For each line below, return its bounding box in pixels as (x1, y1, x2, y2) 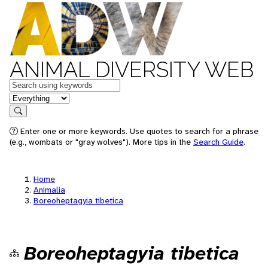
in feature (9, 91, 48, 103)
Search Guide (193, 136, 243, 147)
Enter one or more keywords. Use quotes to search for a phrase (18, 126, 258, 136)
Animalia (33, 184, 65, 195)
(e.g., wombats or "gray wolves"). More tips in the (10, 136, 193, 147)
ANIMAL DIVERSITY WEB (10, 57, 254, 82)
